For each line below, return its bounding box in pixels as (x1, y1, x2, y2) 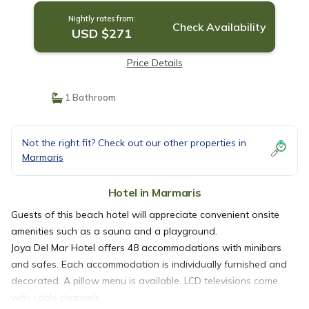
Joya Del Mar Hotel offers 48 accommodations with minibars (11, 241, 281, 254)
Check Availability (172, 20, 266, 34)
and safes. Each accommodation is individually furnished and (11, 258, 287, 270)
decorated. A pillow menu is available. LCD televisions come (11, 275, 278, 287)
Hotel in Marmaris (108, 186, 201, 199)
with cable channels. (11, 291, 102, 303)
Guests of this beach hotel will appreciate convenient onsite (11, 208, 279, 221)
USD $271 (72, 26, 132, 41)
